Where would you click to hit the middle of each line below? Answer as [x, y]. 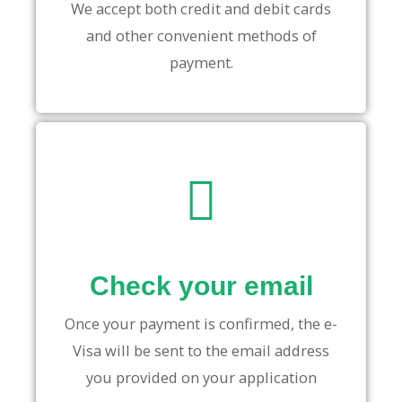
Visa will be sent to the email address [201, 351]
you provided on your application [201, 378]
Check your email [201, 286]
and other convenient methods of [201, 36]
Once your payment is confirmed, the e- [201, 324]
